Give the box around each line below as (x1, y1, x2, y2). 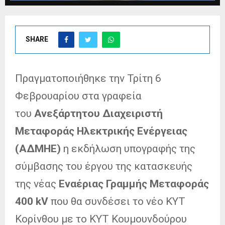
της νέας (15, 177, 56, 190)
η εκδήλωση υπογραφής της (61, 142, 195, 155)
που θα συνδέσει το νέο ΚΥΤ (48, 195, 185, 207)
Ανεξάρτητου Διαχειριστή (32, 107, 163, 120)
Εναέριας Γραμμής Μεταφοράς (56, 177, 209, 190)
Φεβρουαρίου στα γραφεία (15, 89, 142, 102)
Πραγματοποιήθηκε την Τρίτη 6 (15, 72, 161, 84)
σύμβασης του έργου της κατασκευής (15, 160, 192, 172)
